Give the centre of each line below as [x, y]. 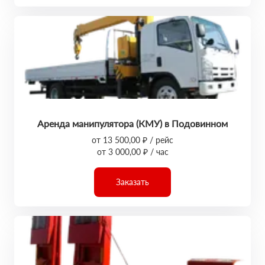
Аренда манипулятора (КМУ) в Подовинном [132, 123]
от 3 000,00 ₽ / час [132, 152]
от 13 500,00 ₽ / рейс [132, 140]
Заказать [132, 182]
